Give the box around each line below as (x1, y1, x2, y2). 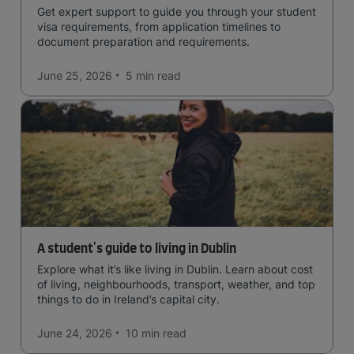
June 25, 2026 (37, 68, 112, 82)
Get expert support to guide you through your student (37, 4, 316, 18)
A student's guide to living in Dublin (37, 242, 236, 255)
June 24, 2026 (37, 326, 112, 340)
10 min (126, 326, 160, 340)
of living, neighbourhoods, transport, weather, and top (37, 277, 315, 291)
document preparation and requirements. (37, 34, 250, 48)
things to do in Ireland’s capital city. (37, 292, 220, 306)
